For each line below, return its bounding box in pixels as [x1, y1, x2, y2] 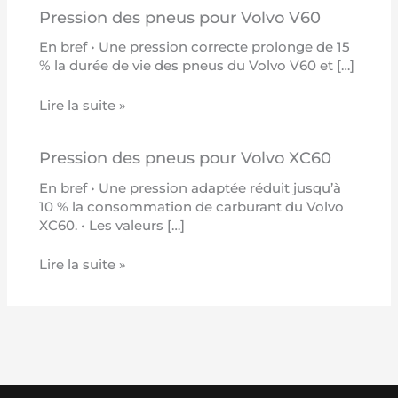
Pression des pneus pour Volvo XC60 [39, 147, 332, 169]
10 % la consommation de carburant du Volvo [39, 198, 345, 215]
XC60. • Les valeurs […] [39, 217, 186, 234]
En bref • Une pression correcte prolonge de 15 [39, 39, 351, 56]
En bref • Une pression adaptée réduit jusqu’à [39, 179, 342, 196]
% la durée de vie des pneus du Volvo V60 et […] [39, 58, 355, 75]
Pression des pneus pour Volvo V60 [39, 6, 322, 28]
